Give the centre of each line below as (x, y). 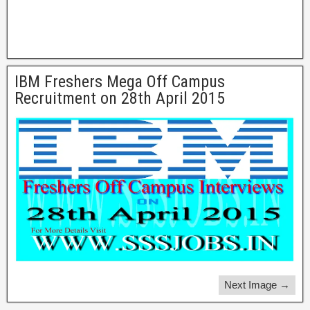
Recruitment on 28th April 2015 (120, 98)
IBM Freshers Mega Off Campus (120, 82)
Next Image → (257, 284)
